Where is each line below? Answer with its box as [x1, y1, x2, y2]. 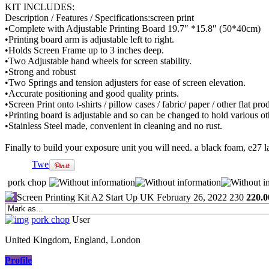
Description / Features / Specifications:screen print [5, 13, 194, 23]
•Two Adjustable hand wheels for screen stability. [5, 56, 192, 67]
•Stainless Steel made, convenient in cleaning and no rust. [5, 121, 222, 131]
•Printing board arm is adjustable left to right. [5, 34, 174, 45]
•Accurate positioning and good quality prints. [5, 88, 179, 99]
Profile [5, 255, 32, 266]
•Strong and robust [5, 67, 76, 77]
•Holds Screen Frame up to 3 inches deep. [5, 45, 164, 56]
